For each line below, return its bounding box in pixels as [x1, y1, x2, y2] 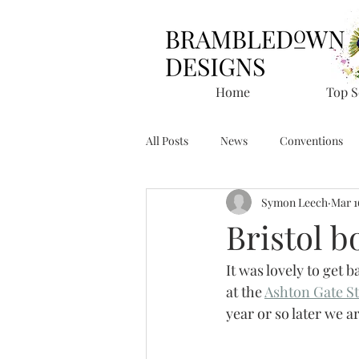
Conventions [280, 132, 343, 148]
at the [226, 282, 264, 302]
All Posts [146, 132, 188, 148]
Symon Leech [261, 194, 328, 210]
